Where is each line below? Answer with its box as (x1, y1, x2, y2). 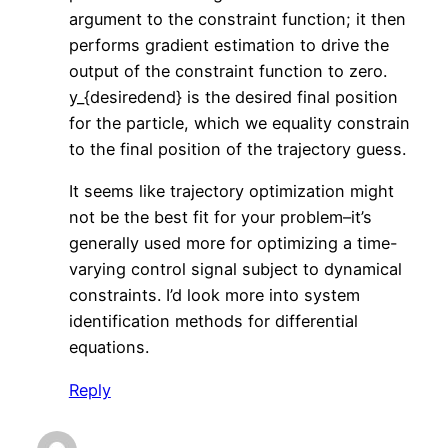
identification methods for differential (68, 311, 358, 332)
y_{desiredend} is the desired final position (68, 87, 398, 108)
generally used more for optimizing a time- (68, 233, 398, 254)
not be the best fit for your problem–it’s (68, 207, 372, 228)
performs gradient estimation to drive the (68, 35, 389, 56)
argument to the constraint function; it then (68, 9, 406, 30)
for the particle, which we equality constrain (68, 113, 410, 134)
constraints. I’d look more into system (68, 285, 360, 306)
